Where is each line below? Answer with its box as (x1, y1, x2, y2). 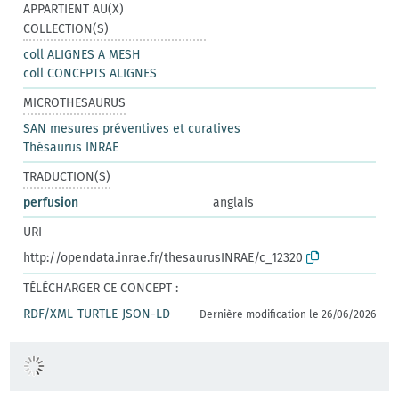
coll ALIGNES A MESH (23, 46, 142, 62)
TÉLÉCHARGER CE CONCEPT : (23, 280, 179, 296)
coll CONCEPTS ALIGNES (23, 65, 158, 81)
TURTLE (77, 305, 118, 322)
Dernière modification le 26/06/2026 (199, 307, 376, 321)
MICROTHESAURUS (23, 94, 126, 110)
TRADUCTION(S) (23, 168, 111, 184)
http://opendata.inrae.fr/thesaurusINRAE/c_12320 (23, 249, 304, 265)
